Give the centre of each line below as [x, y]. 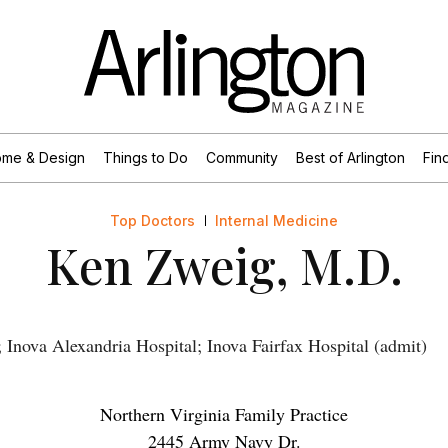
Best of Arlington [350, 157]
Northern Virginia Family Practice [224, 413]
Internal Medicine [276, 220]
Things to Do [145, 157]
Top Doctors [152, 220]
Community [241, 157]
